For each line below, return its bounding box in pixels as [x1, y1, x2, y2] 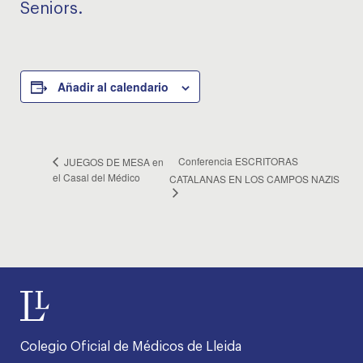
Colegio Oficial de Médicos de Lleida [20, 340, 241, 354]
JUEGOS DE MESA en [62, 154, 164, 169]
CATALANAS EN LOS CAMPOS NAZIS [169, 172, 340, 186]
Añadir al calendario [58, 79, 169, 96]
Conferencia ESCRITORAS [177, 154, 298, 169]
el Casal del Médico [53, 169, 140, 184]
